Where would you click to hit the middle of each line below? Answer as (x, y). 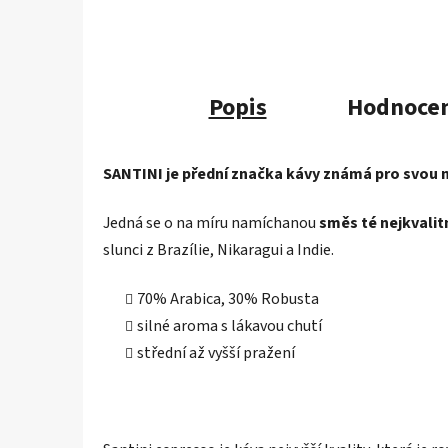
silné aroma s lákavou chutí (229, 325)
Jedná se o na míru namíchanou (209, 222)
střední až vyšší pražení (216, 352)
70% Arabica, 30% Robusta (228, 298)
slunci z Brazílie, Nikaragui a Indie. (218, 249)
